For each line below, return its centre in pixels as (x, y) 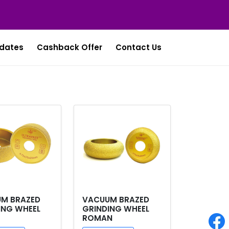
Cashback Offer (70, 47)
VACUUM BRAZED (116, 200)
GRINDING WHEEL (116, 209)
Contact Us (139, 47)
